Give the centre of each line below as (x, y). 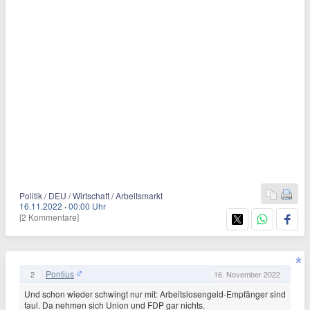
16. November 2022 (247, 274)
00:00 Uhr (87, 206)
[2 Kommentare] (49, 217)
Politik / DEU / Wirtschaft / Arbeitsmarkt (91, 195)
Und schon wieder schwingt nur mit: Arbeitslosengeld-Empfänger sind (155, 294)
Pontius (60, 273)
